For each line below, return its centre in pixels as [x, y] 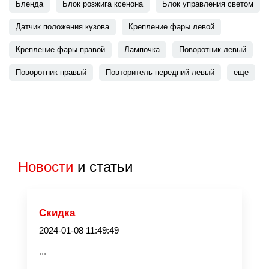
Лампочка [142, 50]
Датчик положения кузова [62, 27]
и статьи [103, 167]
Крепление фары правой [60, 50]
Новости [46, 167]
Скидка [57, 213]
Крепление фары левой [171, 27]
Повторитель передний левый [160, 72]
